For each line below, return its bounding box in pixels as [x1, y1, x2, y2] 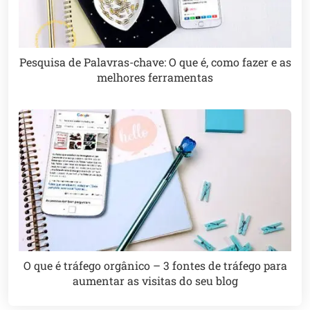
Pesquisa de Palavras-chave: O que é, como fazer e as [19, 54, 291, 69]
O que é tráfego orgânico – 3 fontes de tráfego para [23, 258, 287, 273]
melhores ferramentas [97, 69, 213, 84]
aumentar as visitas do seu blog [72, 273, 238, 289]
